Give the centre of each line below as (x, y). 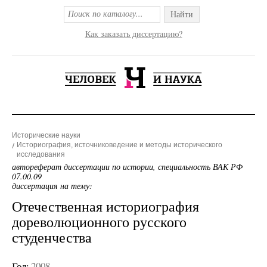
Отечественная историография (105, 206)
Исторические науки (46, 135)
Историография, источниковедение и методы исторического (119, 145)
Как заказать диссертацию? (133, 34)
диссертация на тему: (52, 186)
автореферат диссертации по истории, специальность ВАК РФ (127, 167)
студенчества (52, 237)
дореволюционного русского (99, 222)
